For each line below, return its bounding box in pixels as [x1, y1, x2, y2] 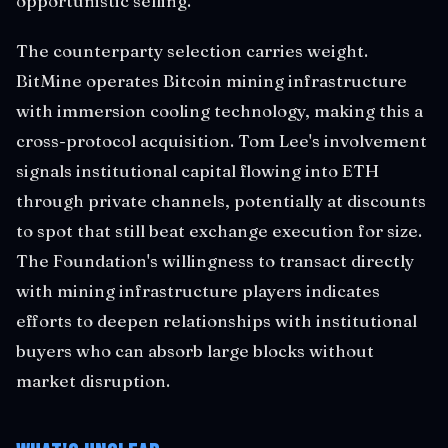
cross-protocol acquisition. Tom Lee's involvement [16, 130, 427, 151]
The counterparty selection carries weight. [16, 40, 368, 61]
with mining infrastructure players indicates [16, 280, 380, 301]
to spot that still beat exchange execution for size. [16, 220, 422, 241]
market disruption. [16, 370, 170, 391]
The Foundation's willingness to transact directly [16, 250, 414, 271]
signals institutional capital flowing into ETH [16, 160, 379, 181]
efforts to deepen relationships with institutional [16, 310, 417, 331]
